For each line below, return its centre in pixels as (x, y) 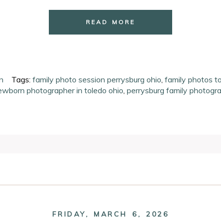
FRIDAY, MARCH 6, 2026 (110, 214)
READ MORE (110, 22)
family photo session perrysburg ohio (97, 80)
